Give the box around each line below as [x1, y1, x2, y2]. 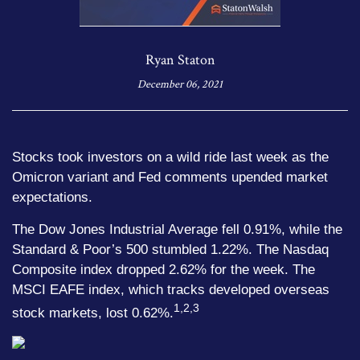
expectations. [12, 190, 92, 205]
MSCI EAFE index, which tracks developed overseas [12, 282, 329, 297]
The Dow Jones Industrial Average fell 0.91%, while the [12, 222, 342, 237]
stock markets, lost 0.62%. [12, 305, 174, 321]
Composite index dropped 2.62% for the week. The [12, 262, 315, 277]
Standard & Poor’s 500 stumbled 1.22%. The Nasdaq [12, 242, 329, 257]
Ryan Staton [145, 51, 215, 69]
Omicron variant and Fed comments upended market [12, 170, 328, 185]
